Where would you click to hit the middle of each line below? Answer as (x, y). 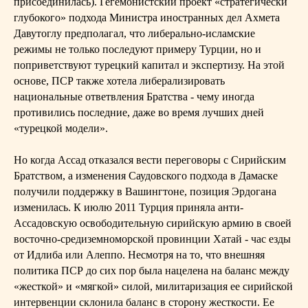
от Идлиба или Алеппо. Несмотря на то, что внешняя (139, 255)
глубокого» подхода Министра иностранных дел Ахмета (147, 18)
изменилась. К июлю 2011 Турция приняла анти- (129, 207)
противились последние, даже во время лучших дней (139, 112)
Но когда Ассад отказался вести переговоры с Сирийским (150, 160)
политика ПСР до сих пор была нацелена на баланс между (152, 271)
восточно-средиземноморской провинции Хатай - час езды (152, 239)
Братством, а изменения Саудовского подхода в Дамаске (146, 176)
